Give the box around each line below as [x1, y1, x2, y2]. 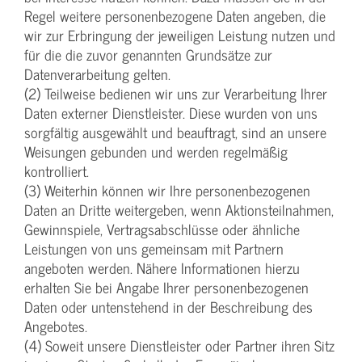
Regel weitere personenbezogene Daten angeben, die [24, 4, 326, 28]
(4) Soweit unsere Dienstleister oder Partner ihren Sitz [24, 334, 335, 358]
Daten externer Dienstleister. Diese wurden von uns [24, 101, 318, 125]
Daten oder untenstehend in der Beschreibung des [24, 295, 313, 319]
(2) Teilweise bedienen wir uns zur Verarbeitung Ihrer [24, 82, 327, 106]
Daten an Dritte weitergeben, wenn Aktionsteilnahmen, [24, 198, 334, 222]
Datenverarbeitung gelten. [24, 62, 170, 86]
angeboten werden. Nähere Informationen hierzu [24, 256, 300, 280]
